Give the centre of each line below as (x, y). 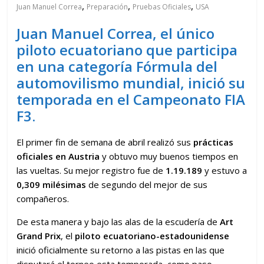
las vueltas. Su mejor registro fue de (91, 170)
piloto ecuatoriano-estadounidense (152, 235)
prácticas (214, 142)
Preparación (108, 6)
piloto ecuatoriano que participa (127, 49)
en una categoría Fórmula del (117, 66)
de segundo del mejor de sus (147, 184)
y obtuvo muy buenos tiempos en (169, 156)
